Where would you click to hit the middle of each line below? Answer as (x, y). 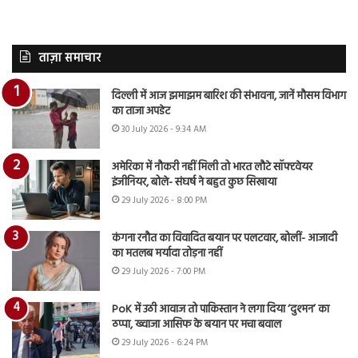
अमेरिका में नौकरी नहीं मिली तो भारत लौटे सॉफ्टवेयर (212, 167)
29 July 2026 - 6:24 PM (165, 342)
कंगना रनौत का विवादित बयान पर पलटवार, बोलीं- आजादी (225, 238)
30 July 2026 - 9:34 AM (164, 129)
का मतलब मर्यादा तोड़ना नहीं (167, 253)
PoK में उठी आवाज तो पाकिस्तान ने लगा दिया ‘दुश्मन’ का (221, 309)
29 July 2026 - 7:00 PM (163, 271)
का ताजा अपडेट (141, 111)
